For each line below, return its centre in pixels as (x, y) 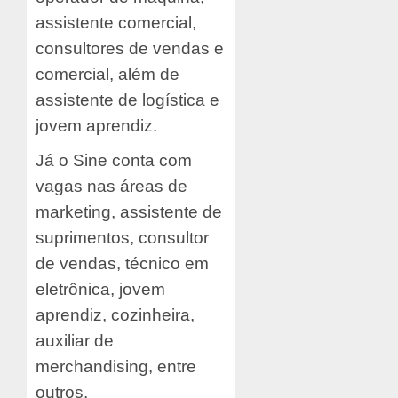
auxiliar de (75, 340)
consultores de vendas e (130, 48)
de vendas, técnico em (122, 263)
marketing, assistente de (129, 211)
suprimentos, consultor (122, 237)
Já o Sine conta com (114, 160)
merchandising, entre (116, 366)
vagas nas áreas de (111, 186)
